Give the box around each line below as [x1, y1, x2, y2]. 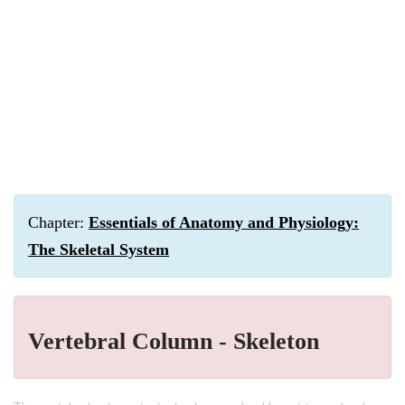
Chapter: [28, 213, 89, 231]
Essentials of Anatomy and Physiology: [89, 213, 359, 231]
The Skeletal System [28, 240, 169, 259]
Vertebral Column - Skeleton [28, 328, 319, 354]
